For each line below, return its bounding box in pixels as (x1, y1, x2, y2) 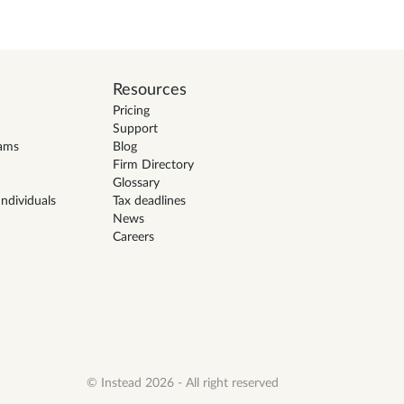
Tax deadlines (112, 194, 186, 207)
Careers (112, 230, 154, 243)
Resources (112, 81, 187, 97)
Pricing (112, 104, 150, 117)
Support (112, 122, 158, 135)
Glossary (112, 176, 160, 189)
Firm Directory (112, 158, 194, 171)
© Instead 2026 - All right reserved (87, 377, 280, 390)
